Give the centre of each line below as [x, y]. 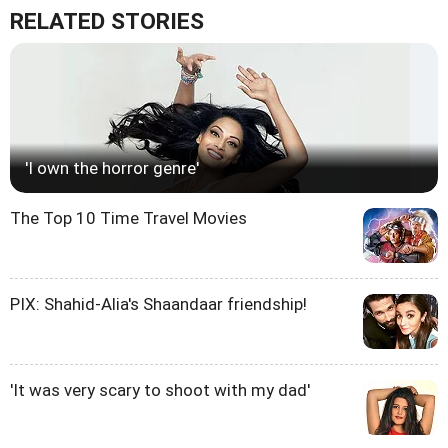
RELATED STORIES [107, 21]
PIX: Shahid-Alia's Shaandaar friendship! [158, 303]
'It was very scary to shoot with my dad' [160, 389]
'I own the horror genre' [112, 167]
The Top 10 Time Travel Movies [128, 217]
